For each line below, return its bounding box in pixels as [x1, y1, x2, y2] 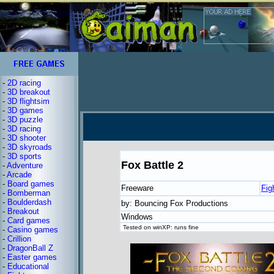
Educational [7, 262, 49, 271]
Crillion [7, 234, 31, 243]
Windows [121, 212, 153, 221]
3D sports [7, 152, 42, 161]
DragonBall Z [7, 243, 53, 253]
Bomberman [7, 188, 50, 198]
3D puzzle [7, 115, 43, 124]
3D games [7, 106, 43, 115]
